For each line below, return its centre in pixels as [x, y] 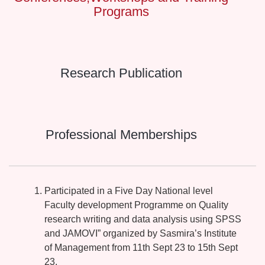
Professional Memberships [121, 135]
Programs [121, 12]
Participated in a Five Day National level [129, 191]
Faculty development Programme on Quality [136, 205]
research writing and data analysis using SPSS [143, 219]
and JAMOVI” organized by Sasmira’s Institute [140, 234]
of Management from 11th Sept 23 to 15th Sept [141, 248]
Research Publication [121, 73]
